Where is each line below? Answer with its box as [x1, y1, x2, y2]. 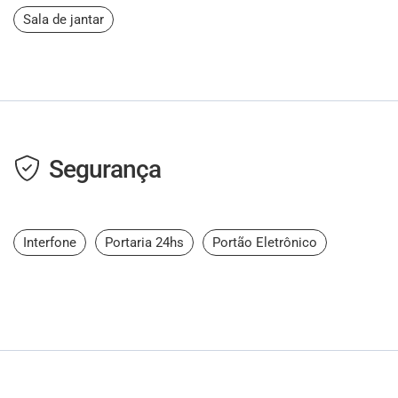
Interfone [23, 235, 76, 251]
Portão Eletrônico [212, 235, 317, 251]
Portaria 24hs [105, 235, 184, 251]
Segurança [49, 155, 161, 184]
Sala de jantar [23, 12, 104, 28]
